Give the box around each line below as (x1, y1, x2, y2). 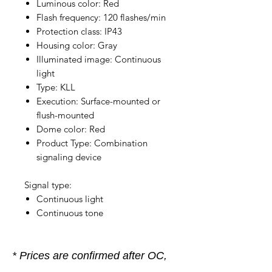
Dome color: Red (36, 123, 105, 135)
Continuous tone (36, 206, 103, 219)
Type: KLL (36, 81, 75, 93)
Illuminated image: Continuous (36, 53, 161, 65)
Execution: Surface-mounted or (36, 95, 160, 107)
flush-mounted (36, 109, 94, 121)
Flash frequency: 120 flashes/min (36, 11, 166, 23)
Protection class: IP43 (36, 25, 122, 37)
